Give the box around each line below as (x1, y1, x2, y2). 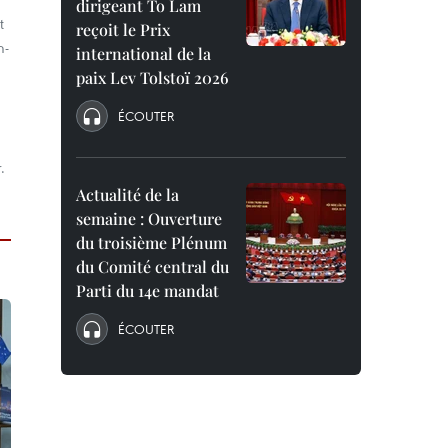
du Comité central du (76, 256, 229, 277)
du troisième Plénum (76, 232, 227, 253)
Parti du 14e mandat (76, 280, 219, 301)
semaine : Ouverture (76, 208, 222, 229)
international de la (76, 43, 211, 64)
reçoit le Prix (76, 19, 170, 40)
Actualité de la (76, 184, 179, 205)
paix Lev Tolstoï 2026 (76, 67, 229, 88)
